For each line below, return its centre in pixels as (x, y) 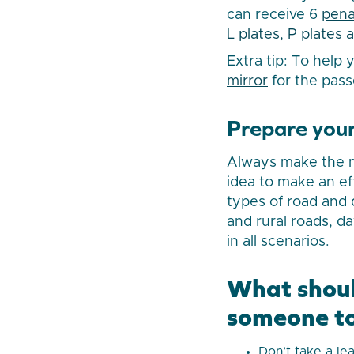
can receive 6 (274, 15)
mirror (247, 82)
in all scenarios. (278, 242)
